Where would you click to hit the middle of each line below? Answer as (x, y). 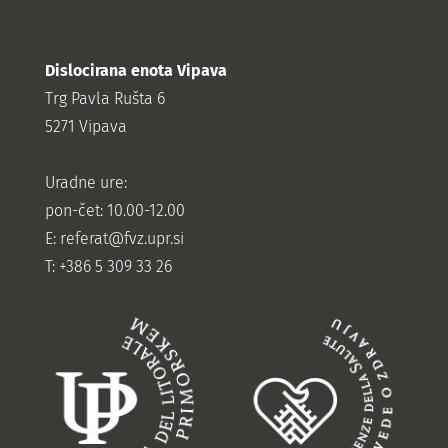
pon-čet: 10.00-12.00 (114, 210)
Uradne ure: (85, 182)
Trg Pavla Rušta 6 (104, 98)
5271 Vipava (85, 126)
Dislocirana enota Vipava (135, 70)
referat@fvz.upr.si (121, 238)
